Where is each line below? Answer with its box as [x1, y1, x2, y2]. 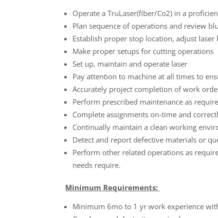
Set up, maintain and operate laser [73, 59, 188, 69]
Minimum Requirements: [65, 182, 160, 192]
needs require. [73, 160, 121, 170]
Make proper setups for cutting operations [73, 46, 214, 56]
